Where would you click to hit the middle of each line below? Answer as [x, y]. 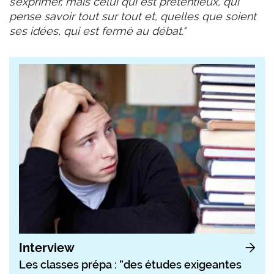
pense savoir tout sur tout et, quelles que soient [133, 17]
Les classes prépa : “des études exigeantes [130, 264]
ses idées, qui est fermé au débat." [97, 31]
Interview [47, 247]
